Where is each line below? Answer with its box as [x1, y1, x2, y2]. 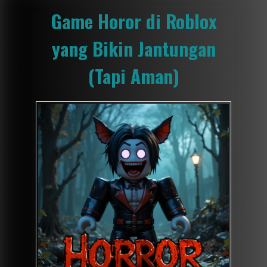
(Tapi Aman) [88, 62, 179, 89]
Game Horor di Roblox [50, 7, 217, 35]
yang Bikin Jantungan [51, 35, 216, 62]
